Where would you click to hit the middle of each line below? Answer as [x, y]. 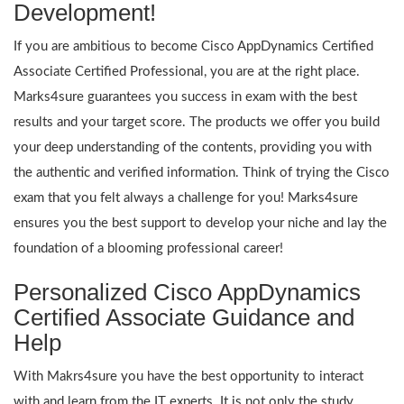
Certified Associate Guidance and [184, 317]
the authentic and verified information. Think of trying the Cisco [202, 172]
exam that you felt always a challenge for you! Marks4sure [186, 197]
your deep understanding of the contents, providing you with [193, 147]
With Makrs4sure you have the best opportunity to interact [188, 376]
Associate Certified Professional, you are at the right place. [187, 71]
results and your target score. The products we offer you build [197, 122]
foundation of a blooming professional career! [148, 248]
